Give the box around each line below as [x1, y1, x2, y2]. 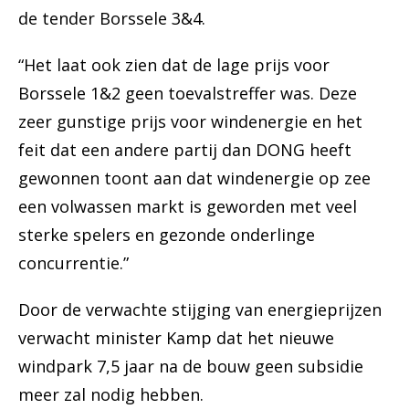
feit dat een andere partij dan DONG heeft [18, 139, 351, 162]
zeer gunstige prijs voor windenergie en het [18, 110, 362, 133]
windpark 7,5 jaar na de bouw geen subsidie [18, 355, 363, 378]
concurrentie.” [18, 252, 129, 275]
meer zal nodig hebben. [18, 383, 204, 406]
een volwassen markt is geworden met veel [18, 195, 357, 218]
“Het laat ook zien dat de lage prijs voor [18, 54, 330, 77]
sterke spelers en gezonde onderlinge [18, 224, 315, 246]
